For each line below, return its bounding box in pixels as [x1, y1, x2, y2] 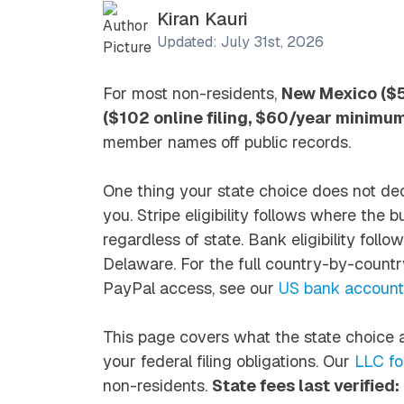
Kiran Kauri [157, 6, 248, 31]
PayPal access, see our [103, 277, 279, 298]
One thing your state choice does [103, 179, 353, 201]
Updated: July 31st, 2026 [157, 32, 324, 51]
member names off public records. [103, 131, 351, 152]
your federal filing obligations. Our [103, 350, 354, 372]
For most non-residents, [103, 82, 281, 104]
